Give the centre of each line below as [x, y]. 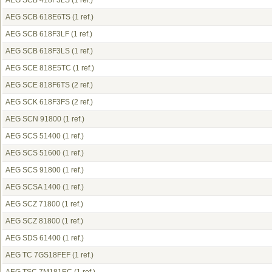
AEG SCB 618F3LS [38, 51]
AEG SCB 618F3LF [37, 34]
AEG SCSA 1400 [33, 187]
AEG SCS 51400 [33, 136]
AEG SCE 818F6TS [38, 85]
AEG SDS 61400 [33, 238]
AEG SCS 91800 [33, 170]
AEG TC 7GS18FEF [38, 255]
